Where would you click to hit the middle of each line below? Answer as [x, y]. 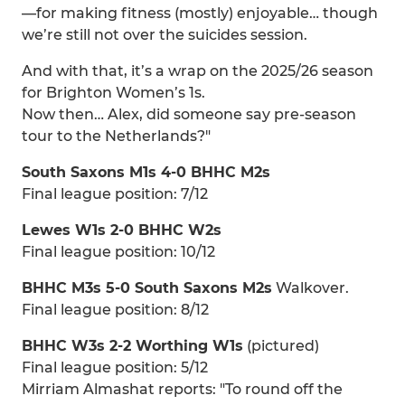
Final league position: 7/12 [115, 194]
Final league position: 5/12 [115, 367]
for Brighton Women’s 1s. [113, 93]
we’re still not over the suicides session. [165, 35]
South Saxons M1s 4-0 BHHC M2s [146, 172]
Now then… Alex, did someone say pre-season [189, 114]
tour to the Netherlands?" [116, 136]
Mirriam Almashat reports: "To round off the [182, 389]
